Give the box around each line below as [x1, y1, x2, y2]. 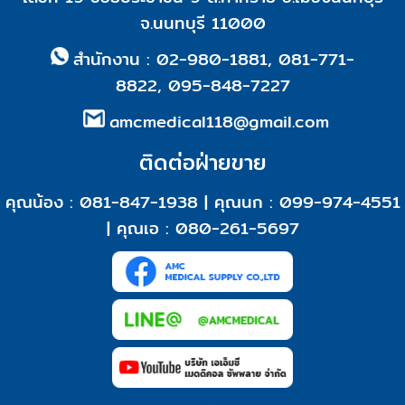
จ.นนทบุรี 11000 [139, 10, 266, 37]
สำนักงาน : [73, 46, 156, 73]
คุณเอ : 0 [116, 215, 188, 242]
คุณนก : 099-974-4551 [213, 189, 400, 216]
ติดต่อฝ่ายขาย [138, 145, 267, 180]
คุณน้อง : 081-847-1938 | [5, 189, 214, 216]
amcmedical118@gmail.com [108, 108, 329, 136]
